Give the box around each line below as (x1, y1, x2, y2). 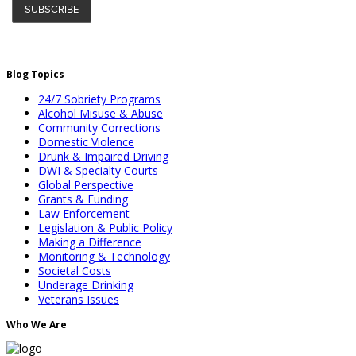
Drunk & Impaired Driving (38, 148, 168, 164)
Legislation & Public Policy (38, 219, 172, 235)
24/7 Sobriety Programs (38, 91, 161, 106)
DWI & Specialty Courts (38, 162, 158, 178)
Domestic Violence (38, 133, 134, 149)
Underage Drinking (38, 277, 133, 292)
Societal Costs (38, 262, 111, 278)
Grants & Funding (38, 191, 128, 207)
